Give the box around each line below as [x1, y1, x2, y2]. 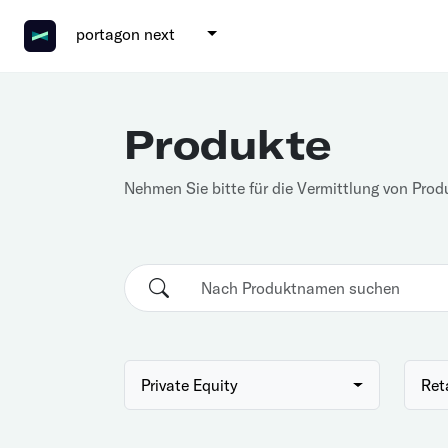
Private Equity [141, 375, 238, 395]
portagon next [76, 24, 175, 44]
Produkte [124, 119, 331, 169]
